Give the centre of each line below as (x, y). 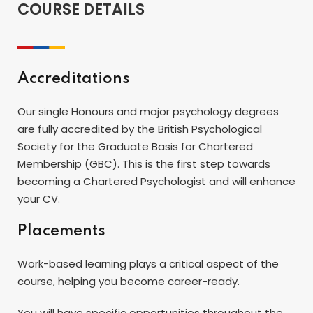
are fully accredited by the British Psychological (140, 129)
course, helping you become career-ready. (129, 281)
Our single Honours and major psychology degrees (148, 111)
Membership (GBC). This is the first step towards (144, 163)
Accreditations (74, 79)
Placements (61, 231)
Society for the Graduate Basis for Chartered (135, 146)
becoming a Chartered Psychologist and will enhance (156, 181)
